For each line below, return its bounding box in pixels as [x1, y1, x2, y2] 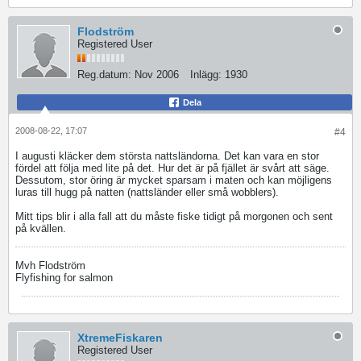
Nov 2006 [135, 68, 179, 81]
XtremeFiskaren [77, 331, 163, 344]
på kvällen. [15, 222, 66, 234]
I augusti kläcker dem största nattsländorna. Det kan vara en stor [15, 150, 319, 162]
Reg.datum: [77, 68, 131, 81]
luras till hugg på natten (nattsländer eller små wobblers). [15, 186, 279, 198]
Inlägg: [190, 68, 222, 81]
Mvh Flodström [15, 259, 85, 272]
